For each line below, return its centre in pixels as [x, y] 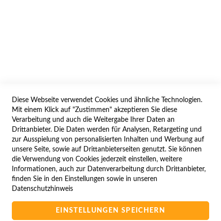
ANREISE [110, 151]
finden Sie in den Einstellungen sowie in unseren [85, 179]
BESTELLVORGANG [115, 29]
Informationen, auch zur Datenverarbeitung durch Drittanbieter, [109, 169]
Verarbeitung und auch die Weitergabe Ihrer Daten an [93, 120]
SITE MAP [110, 206]
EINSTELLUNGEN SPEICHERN [110, 211]
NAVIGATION [110, 185]
